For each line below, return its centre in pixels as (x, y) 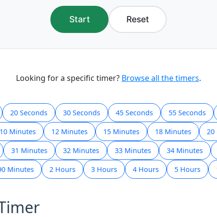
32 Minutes (81, 150)
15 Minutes (121, 132)
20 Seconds (29, 113)
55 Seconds (187, 113)
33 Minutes (133, 150)
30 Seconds (82, 113)
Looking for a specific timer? (69, 78)
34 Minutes (185, 150)
